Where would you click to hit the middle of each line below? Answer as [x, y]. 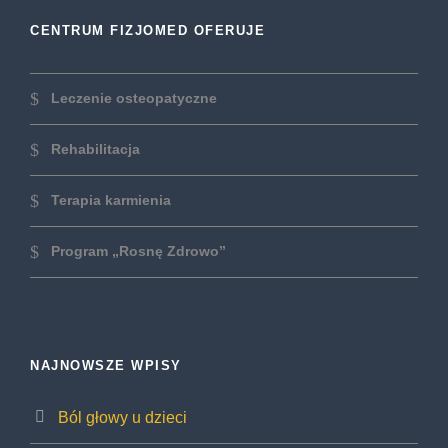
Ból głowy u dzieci [122, 417]
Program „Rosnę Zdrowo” [138, 250]
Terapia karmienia [111, 199]
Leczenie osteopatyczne [134, 97]
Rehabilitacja [95, 148]
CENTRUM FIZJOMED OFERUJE [147, 30]
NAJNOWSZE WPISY [106, 365]
